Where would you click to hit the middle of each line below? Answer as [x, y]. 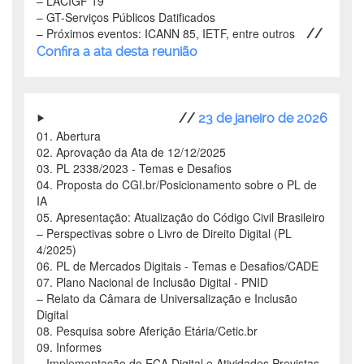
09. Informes [69, 347]
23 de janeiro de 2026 [263, 119]
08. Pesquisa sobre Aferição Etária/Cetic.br [147, 331]
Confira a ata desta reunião [117, 52]
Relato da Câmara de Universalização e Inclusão [170, 299]
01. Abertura [69, 136]
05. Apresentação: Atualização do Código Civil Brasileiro [181, 217]
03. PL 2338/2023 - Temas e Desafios [134, 169]
